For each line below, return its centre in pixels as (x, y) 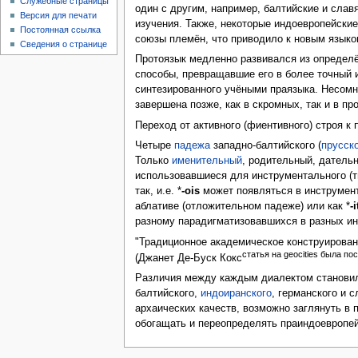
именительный (207, 161)
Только (153, 161)
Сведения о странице (64, 44)
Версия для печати (59, 16)
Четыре (154, 146)
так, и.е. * (158, 191)
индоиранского (236, 294)
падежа (192, 146)
